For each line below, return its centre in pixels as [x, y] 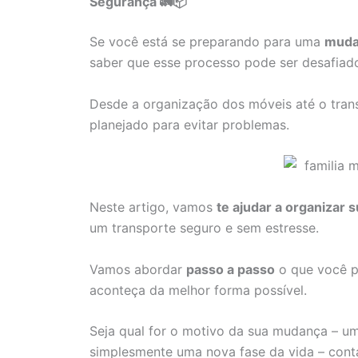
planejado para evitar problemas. [189, 124]
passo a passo [231, 269]
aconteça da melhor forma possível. [198, 290]
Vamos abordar [138, 269]
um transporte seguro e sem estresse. [204, 228]
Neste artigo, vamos [153, 207]
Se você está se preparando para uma [207, 42]
